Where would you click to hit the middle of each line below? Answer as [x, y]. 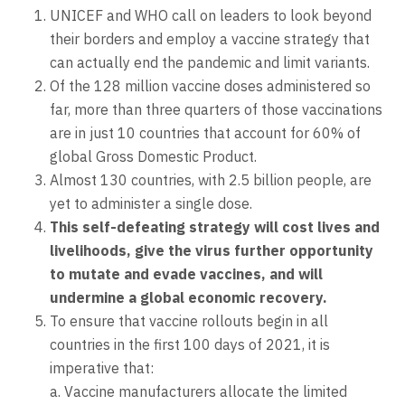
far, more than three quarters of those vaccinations [216, 110]
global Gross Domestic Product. [153, 157]
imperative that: [104, 368]
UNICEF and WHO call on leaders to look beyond [211, 16]
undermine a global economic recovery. [188, 298]
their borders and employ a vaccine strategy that [210, 39]
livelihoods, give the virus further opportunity [212, 251]
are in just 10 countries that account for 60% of [205, 133]
